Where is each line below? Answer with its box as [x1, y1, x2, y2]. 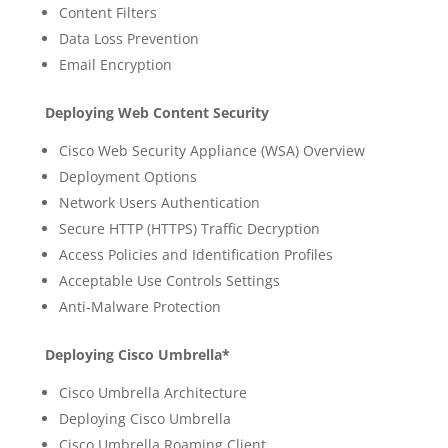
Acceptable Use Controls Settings [58, 271, 280, 290]
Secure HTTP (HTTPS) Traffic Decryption [58, 219, 320, 238]
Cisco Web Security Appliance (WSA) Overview [58, 141, 365, 160]
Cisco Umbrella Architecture [58, 383, 247, 402]
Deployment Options [58, 167, 197, 186]
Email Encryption [58, 55, 172, 74]
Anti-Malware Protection [58, 297, 221, 316]
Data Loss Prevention [58, 29, 199, 48]
